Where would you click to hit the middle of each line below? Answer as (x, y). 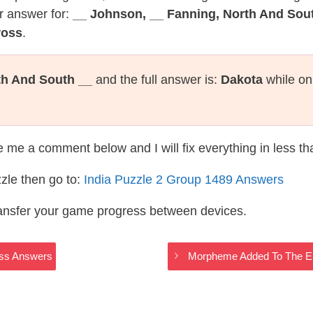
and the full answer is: (156, 80)
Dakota (242, 80)
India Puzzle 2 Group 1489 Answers (184, 180)
